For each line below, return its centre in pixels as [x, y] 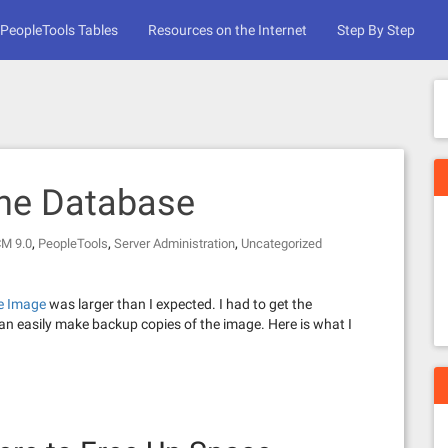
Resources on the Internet [227, 30]
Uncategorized [281, 243]
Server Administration [174, 243]
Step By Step [376, 30]
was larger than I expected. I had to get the [179, 304]
